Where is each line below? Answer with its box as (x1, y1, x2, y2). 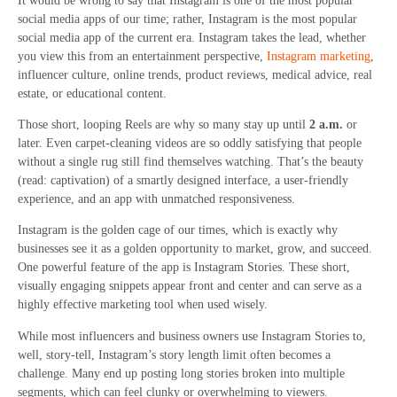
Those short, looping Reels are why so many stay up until (18, 117, 309, 131)
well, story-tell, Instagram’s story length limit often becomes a (18, 347, 331, 362)
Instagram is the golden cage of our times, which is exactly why (18, 223, 338, 237)
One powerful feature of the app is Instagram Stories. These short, (18, 261, 350, 275)
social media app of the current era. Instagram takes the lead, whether (18, 30, 366, 44)
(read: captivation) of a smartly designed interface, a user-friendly (18, 173, 348, 187)
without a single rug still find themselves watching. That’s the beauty (18, 154, 363, 168)
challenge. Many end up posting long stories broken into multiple (18, 366, 345, 380)
